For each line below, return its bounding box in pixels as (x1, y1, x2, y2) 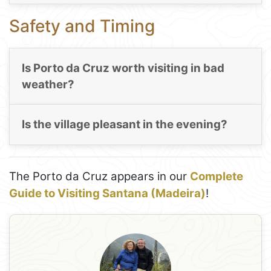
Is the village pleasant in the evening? (21, 117, 227, 132)
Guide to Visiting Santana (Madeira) (9, 186, 206, 201)
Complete (190, 169, 243, 184)
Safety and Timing (9, 15, 155, 36)
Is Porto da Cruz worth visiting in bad (21, 61, 224, 76)
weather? (21, 77, 74, 92)
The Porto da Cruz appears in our (9, 169, 190, 184)
